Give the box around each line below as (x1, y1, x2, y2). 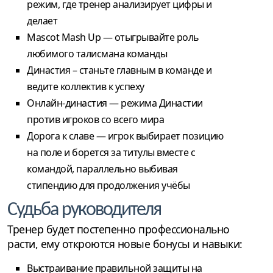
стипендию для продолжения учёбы (27, 179, 190, 193)
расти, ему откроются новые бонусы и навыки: (7, 236, 243, 252)
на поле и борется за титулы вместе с (27, 146, 195, 160)
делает (27, 14, 57, 28)
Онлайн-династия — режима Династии (27, 96, 203, 110)
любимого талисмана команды (27, 47, 167, 61)
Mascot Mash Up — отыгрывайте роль (27, 30, 199, 44)
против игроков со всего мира (27, 113, 164, 127)
